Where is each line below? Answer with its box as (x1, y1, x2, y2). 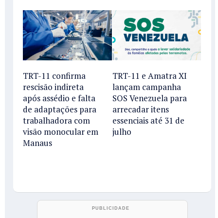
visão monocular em (23, 126, 98, 138)
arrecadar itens (112, 104, 169, 115)
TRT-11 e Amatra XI (112, 70, 187, 82)
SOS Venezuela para (112, 92, 187, 104)
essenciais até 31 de (112, 115, 184, 127)
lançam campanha (112, 81, 181, 93)
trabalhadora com (23, 115, 90, 127)
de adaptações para (23, 104, 96, 115)
